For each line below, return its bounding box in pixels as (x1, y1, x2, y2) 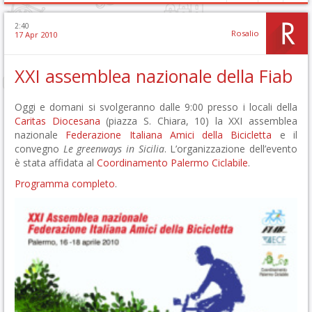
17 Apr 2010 (15, 29, 57, 40)
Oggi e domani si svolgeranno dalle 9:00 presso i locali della (15, 100, 297, 114)
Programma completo (15, 176, 115, 190)
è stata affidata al (15, 155, 97, 169)
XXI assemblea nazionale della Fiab (15, 63, 292, 88)
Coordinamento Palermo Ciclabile (97, 155, 248, 169)
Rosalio (231, 27, 259, 38)
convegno (15, 141, 63, 155)
